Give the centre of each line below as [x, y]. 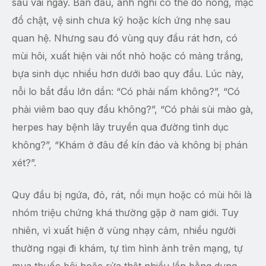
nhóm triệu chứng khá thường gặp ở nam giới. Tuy [125, 213]
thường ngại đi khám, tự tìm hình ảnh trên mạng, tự [127, 248]
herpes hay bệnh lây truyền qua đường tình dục [120, 127]
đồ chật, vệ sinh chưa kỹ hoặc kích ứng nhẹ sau [121, 20]
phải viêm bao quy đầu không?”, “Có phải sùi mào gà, [133, 109]
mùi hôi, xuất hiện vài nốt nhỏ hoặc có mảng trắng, [128, 56]
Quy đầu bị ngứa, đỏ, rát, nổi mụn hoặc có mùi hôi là [132, 195]
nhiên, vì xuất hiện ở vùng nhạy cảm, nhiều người [124, 230]
